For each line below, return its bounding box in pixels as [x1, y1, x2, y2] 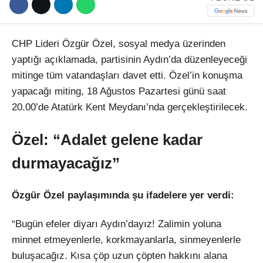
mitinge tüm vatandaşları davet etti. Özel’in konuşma [12, 69, 242, 81]
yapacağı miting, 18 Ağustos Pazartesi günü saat [12, 85, 226, 97]
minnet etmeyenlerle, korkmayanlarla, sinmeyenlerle [12, 234, 241, 246]
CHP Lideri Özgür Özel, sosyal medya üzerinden [12, 38, 225, 49]
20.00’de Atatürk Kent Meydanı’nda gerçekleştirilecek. [12, 101, 248, 113]
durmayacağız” [12, 154, 120, 171]
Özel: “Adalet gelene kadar [12, 131, 203, 148]
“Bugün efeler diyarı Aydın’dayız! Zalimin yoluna [12, 218, 221, 230]
